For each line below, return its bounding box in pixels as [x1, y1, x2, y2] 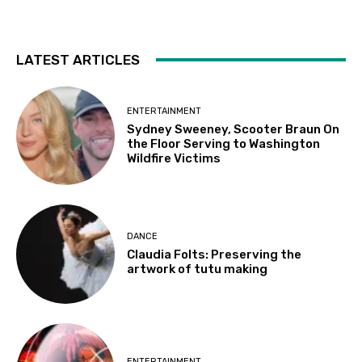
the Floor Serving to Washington [127, 136, 321, 151]
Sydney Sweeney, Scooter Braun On [127, 121, 340, 137]
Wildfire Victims [127, 150, 221, 166]
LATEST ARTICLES [16, 51, 140, 68]
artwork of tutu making [127, 262, 268, 277]
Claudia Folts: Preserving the [127, 247, 302, 263]
